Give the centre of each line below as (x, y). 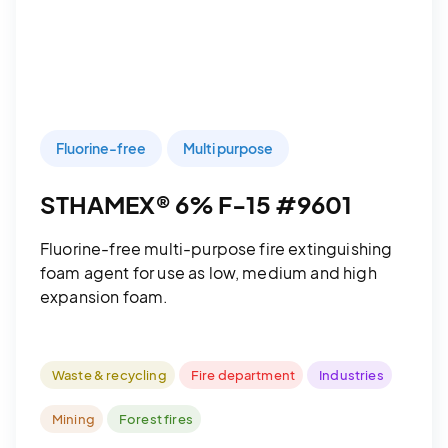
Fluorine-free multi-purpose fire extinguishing (216, 248)
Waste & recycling (109, 374)
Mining (73, 418)
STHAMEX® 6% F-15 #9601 (196, 203)
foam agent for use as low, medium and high (208, 272)
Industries (351, 374)
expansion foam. (104, 296)
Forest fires (155, 418)
